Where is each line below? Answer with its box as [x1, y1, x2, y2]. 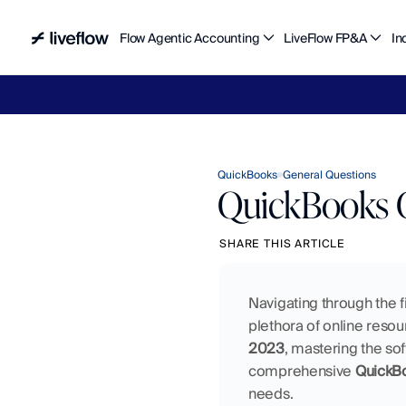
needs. [248, 384, 294, 403]
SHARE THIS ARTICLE [219, 237, 346, 250]
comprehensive [248, 362, 355, 381]
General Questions [283, 168, 376, 181]
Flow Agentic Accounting [120, 29, 260, 46]
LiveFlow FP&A [284, 29, 367, 46]
